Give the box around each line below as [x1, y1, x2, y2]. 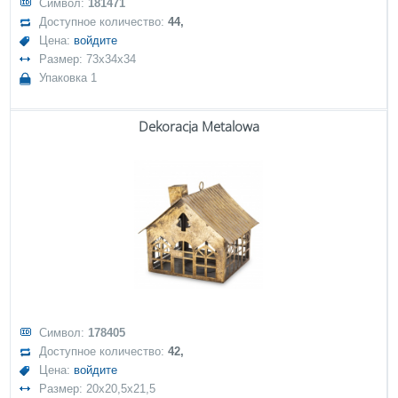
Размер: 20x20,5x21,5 [39, 382, 156, 395]
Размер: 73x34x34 [39, 52, 137, 66]
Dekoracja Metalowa [138, 117, 259, 135]
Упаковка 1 [39, 71, 98, 84]
